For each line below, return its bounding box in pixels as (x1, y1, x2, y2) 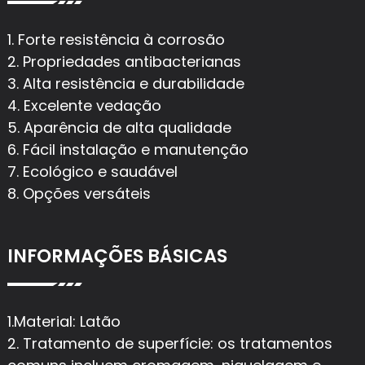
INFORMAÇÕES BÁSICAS (7, 243, 227, 270)
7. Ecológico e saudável (7, 161, 178, 182)
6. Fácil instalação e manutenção (7, 139, 248, 161)
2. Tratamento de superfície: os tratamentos (7, 332, 332, 354)
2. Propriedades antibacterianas (7, 51, 241, 73)
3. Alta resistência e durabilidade (7, 73, 244, 95)
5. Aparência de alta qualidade (7, 117, 231, 139)
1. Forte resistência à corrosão (7, 29, 225, 51)
